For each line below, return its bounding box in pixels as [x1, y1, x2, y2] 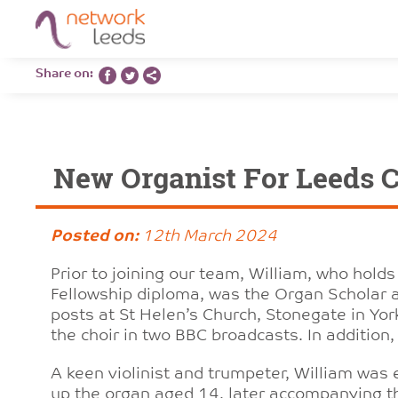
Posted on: [50, 228, 139, 245]
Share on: [36, 68, 99, 81]
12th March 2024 [138, 228, 277, 245]
